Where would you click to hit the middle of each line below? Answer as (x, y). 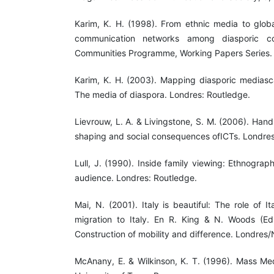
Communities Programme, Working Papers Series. (173, 53)
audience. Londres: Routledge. (136, 178)
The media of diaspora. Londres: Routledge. (162, 95)
